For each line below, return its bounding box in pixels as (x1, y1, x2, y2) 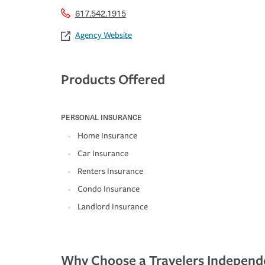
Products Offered (61, 70, 165, 89)
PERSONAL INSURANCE (61, 112, 142, 123)
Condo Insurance (77, 184, 140, 195)
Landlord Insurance (77, 202, 148, 212)
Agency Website (75, 30, 132, 41)
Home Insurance (77, 131, 137, 141)
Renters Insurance (77, 166, 143, 177)
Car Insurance (77, 148, 128, 159)
